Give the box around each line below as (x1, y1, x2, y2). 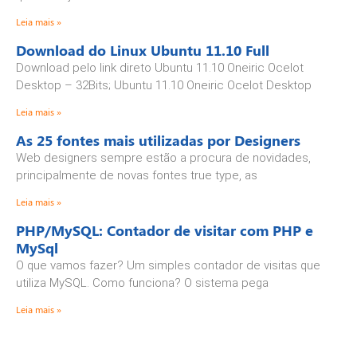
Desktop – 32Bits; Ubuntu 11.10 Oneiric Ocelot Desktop (16, 77, 312, 92)
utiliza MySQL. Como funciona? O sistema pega (16, 275, 269, 290)
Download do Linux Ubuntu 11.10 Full (16, 40, 269, 60)
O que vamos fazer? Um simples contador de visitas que (16, 257, 320, 273)
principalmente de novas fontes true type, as (16, 167, 257, 182)
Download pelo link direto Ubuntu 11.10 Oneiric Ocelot (16, 60, 304, 75)
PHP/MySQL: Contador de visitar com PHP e (16, 220, 313, 240)
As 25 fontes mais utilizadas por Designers (16, 130, 300, 150)
